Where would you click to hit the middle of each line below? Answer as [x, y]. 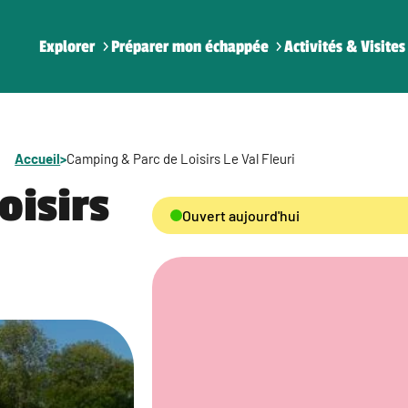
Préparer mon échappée [189, 46]
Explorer [67, 46]
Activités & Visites [344, 46]
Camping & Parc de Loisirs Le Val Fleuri [181, 158]
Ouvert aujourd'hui [240, 215]
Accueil [38, 158]
